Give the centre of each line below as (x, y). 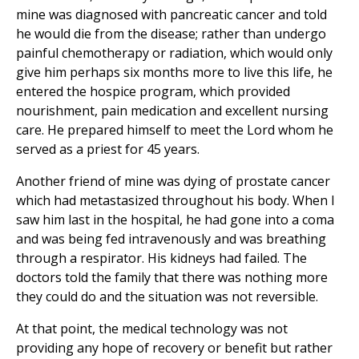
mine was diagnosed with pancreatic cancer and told (171, 15)
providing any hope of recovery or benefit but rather (174, 348)
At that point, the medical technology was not (152, 329)
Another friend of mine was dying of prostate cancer (173, 182)
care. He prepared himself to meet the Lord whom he (175, 130)
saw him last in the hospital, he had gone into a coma (175, 220)
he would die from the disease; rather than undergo (171, 34)
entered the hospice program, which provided (153, 92)
